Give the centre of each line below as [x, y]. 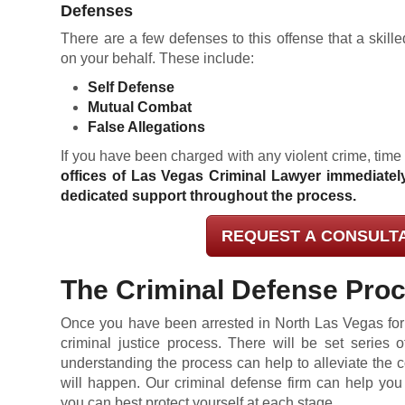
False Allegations [147, 127]
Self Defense [132, 87]
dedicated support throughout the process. [209, 196]
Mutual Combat [140, 107]
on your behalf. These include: [158, 58]
